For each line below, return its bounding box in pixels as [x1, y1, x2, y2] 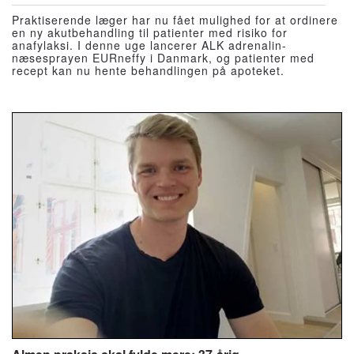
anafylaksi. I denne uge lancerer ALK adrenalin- [12, 37, 287, 54]
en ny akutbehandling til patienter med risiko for [12, 24, 288, 41]
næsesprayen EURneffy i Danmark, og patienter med [12, 50, 314, 66]
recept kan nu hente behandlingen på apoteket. [12, 62, 284, 79]
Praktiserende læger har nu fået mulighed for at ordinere [12, 12, 338, 28]
